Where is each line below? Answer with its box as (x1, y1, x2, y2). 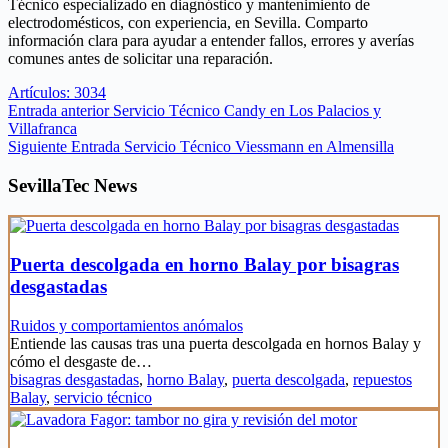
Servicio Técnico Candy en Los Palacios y (113, 101, 381, 119)
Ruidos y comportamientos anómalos (10, 316, 243, 334)
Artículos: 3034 (8, 83, 106, 101)
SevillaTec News (8, 174, 137, 196)
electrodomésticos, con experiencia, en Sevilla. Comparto (8, 13, 368, 31)
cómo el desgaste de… (10, 352, 152, 370)
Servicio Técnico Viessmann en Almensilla (124, 137, 394, 155)
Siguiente (8, 137, 71, 155)
